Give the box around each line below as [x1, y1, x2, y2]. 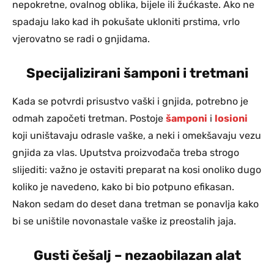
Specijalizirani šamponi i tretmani [26, 64, 248, 81]
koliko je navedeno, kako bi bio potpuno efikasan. [12, 180, 234, 193]
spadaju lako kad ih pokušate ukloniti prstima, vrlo [12, 15, 240, 28]
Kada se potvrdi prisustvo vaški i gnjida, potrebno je [12, 95, 248, 107]
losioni [215, 112, 248, 124]
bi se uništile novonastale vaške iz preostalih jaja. [12, 215, 236, 227]
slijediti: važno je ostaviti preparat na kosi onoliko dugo [12, 163, 261, 176]
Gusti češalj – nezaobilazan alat [33, 246, 241, 264]
